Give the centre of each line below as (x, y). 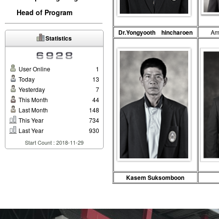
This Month (33, 99)
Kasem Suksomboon (155, 177)
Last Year (30, 130)
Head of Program (44, 12)
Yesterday (31, 89)
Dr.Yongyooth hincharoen (155, 32)
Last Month (33, 110)
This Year (30, 120)
